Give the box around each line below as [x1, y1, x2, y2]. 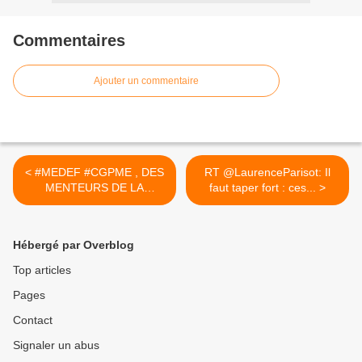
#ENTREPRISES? [48, 212, 141, 225]
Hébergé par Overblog [13, 238, 134, 252]
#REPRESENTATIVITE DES [23, 196, 166, 210]
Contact [13, 314, 53, 327]
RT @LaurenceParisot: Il [204, 166, 330, 179]
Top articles [13, 263, 71, 277]
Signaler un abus [13, 339, 99, 352]
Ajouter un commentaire [94, 75, 199, 87]
